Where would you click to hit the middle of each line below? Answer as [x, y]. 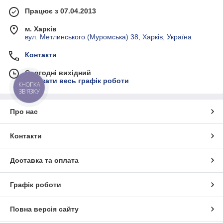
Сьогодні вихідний [58, 73]
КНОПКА [29, 84]
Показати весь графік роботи [77, 81]
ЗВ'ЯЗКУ [29, 91]
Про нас [24, 112]
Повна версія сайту [44, 209]
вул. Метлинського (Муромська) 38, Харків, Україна [108, 37]
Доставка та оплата [44, 161]
